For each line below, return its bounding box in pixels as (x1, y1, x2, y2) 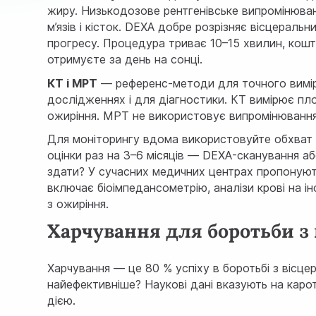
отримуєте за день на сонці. (47, 51, 203, 66)
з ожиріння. (47, 197, 109, 212)
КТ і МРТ (47, 75, 98, 90)
